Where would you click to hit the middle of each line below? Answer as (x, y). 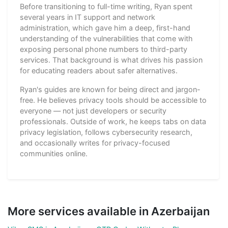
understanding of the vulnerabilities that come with (106, 38)
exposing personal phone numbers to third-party (104, 49)
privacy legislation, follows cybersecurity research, (106, 132)
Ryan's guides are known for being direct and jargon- (110, 89)
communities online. (54, 153)
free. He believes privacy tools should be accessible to (113, 100)
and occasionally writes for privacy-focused (95, 142)
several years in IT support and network (88, 17)
